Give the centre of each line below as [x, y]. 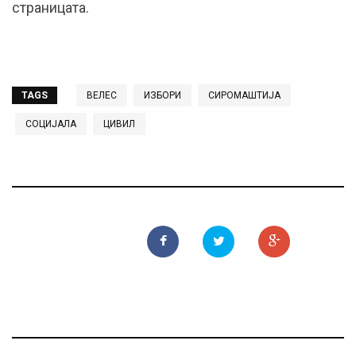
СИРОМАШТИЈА [244, 96]
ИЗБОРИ [163, 96]
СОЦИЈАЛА [51, 124]
